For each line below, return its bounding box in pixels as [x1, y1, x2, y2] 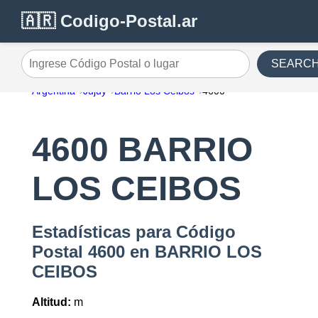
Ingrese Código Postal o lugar [21, 62, 170, 75]
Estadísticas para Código [31, 222, 236, 242]
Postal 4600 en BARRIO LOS [31, 242, 262, 262]
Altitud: [31, 296, 71, 309]
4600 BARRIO [31, 131, 253, 169]
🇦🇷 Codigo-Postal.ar [21, 11, 197, 31]
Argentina [31, 85, 75, 97]
